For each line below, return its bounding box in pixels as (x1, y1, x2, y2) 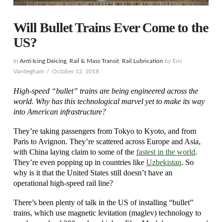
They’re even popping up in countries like (13, 158, 146, 166)
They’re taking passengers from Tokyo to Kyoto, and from (13, 126, 196, 135)
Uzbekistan (146, 158, 181, 166)
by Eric (163, 58, 182, 64)
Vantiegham (13, 68, 44, 75)
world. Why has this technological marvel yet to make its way (13, 97, 205, 106)
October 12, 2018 (52, 68, 99, 75)
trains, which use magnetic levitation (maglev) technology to (13, 209, 201, 218)
